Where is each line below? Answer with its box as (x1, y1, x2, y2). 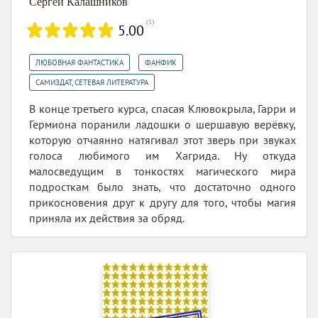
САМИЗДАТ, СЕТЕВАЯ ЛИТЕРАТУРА (35, 77, 148, 88)
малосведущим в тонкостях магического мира (29, 164, 296, 179)
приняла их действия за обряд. (29, 211, 185, 226)
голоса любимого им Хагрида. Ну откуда (29, 148, 296, 163)
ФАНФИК (145, 57, 177, 68)
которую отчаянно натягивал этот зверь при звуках (29, 133, 296, 148)
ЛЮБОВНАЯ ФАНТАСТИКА (35, 57, 124, 68)
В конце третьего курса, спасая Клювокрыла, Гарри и (29, 102, 296, 116)
